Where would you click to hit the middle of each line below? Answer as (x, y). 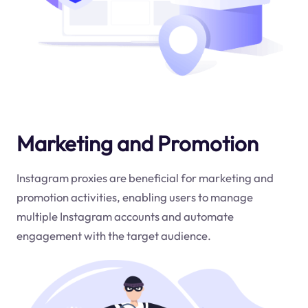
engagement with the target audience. (113, 235)
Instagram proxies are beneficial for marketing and (145, 177)
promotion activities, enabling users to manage (134, 197)
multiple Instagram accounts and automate (125, 216)
